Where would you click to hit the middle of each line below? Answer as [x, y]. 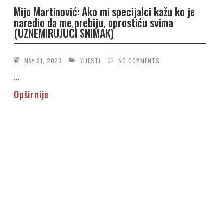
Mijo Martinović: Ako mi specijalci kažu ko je [105, 12]
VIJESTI [91, 60]
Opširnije [31, 94]
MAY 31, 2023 [43, 60]
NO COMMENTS [139, 60]
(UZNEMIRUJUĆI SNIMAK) [64, 33]
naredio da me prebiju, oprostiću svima [94, 22]
